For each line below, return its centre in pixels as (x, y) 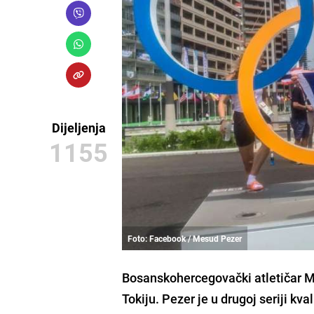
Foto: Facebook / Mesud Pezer (185, 238)
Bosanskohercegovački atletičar (213, 277)
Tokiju (139, 298)
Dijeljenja (78, 128)
